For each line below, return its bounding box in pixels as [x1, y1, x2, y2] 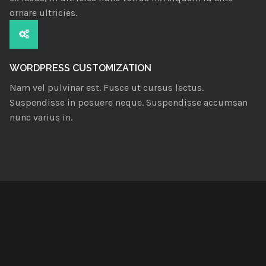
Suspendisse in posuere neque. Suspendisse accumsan [9, 97, 248, 108]
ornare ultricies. [9, 7, 77, 18]
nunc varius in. [9, 112, 72, 123]
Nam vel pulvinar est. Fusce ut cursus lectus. [9, 82, 204, 93]
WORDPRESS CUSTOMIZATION [9, 62, 151, 74]
